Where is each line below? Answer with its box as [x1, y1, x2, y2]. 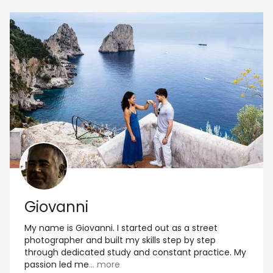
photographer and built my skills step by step [24, 234, 216, 247]
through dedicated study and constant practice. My [24, 246, 246, 259]
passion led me [24, 258, 89, 271]
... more [89, 258, 120, 271]
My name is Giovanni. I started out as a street [24, 222, 218, 235]
